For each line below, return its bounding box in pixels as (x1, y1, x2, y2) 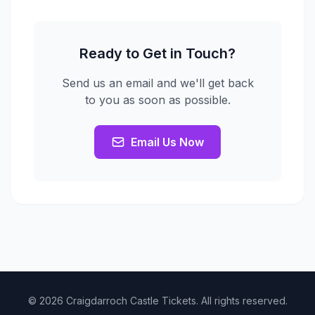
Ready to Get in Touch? (79, 45, 236, 62)
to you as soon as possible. (84, 93, 231, 107)
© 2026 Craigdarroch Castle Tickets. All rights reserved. (27, 295, 288, 307)
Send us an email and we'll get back (61, 76, 254, 90)
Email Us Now (131, 135, 204, 149)
